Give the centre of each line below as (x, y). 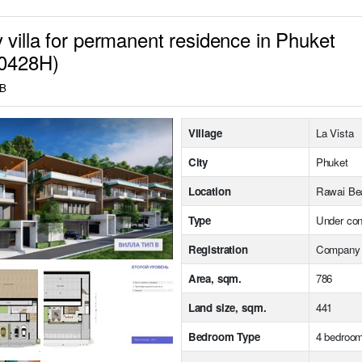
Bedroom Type (224, 336)
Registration (218, 249)
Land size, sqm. (227, 307)
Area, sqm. (215, 278)
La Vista (335, 133)
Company (338, 249)
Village (205, 133)
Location (209, 191)
